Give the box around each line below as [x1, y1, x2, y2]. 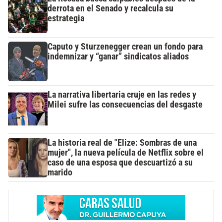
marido [48, 167, 72, 178]
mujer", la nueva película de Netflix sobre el [48, 148, 204, 158]
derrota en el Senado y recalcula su [48, 3, 173, 14]
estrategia [48, 13, 84, 24]
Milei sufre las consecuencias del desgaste [48, 100, 203, 110]
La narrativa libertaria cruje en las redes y [48, 90, 196, 100]
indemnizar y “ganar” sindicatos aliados [48, 52, 189, 62]
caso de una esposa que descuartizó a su [48, 158, 193, 168]
